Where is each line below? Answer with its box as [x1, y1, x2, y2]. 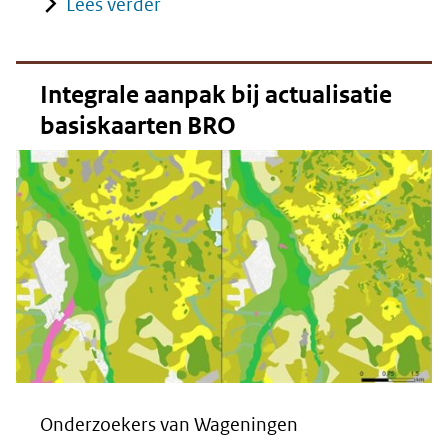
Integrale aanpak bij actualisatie [40, 79, 392, 110]
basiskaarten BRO [40, 110, 236, 141]
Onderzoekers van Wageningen [40, 413, 298, 437]
